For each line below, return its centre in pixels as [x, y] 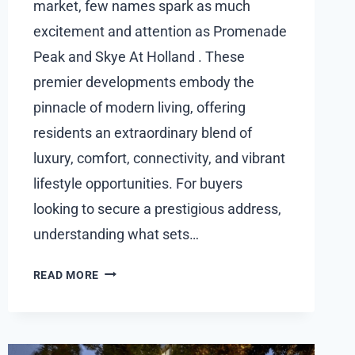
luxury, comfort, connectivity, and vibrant [159, 158]
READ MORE [66, 275]
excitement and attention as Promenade [160, 31]
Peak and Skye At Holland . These [139, 56]
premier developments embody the [143, 82]
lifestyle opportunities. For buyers [137, 183]
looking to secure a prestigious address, [157, 208]
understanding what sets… [116, 234]
